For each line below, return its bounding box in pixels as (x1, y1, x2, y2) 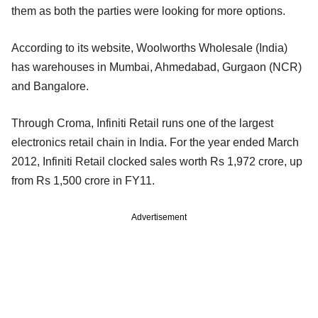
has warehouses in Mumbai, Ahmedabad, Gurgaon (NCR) (11, 61, 302, 74)
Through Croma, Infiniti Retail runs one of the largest (11, 117, 273, 130)
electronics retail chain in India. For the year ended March (11, 136, 299, 149)
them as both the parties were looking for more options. (11, 5, 285, 18)
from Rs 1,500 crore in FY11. (11, 175, 155, 187)
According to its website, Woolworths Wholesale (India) (11, 42, 287, 55)
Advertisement (131, 212, 187, 223)
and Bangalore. (11, 80, 89, 93)
